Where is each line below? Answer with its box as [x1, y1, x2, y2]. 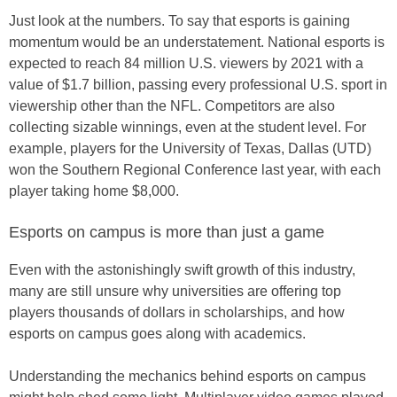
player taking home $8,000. [9, 183, 179, 198]
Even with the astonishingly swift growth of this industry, [9, 262, 355, 277]
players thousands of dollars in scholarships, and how [9, 305, 345, 320]
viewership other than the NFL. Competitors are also [9, 98, 335, 113]
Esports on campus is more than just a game [9, 223, 324, 241]
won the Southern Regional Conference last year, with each [9, 162, 381, 177]
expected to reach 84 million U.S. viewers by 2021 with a [9, 56, 363, 71]
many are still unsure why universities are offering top [9, 284, 341, 299]
